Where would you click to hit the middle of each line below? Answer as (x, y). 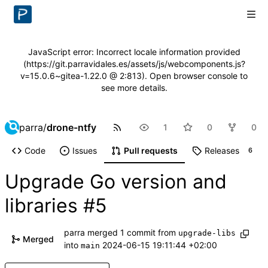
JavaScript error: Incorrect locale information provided (134, 52)
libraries (44, 206)
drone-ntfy (71, 127)
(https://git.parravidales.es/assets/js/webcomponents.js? (134, 64)
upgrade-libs (207, 233)
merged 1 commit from (133, 233)
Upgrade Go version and (116, 182)
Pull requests (150, 151)
